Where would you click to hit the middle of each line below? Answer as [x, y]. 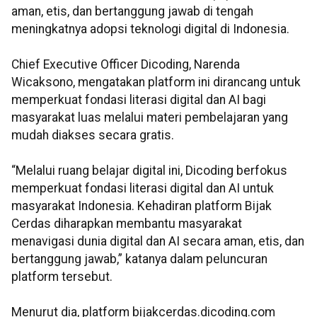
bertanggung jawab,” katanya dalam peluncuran [139, 259]
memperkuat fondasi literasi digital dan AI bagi [139, 100]
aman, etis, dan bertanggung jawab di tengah [132, 12]
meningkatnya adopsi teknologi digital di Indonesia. [150, 29]
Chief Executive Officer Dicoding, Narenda [126, 65]
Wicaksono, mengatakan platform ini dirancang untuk [156, 82]
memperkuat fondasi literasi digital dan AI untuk [143, 189]
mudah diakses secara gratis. [93, 136]
